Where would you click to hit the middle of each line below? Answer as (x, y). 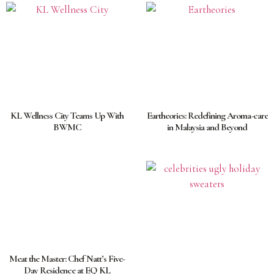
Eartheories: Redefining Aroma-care (207, 115)
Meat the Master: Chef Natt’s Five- (67, 258)
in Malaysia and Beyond (207, 127)
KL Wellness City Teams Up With (67, 115)
